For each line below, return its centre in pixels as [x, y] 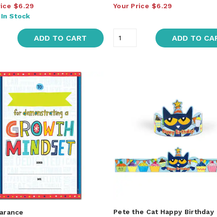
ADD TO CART [61, 38]
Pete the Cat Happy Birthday [164, 211]
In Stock [15, 16]
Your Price [131, 6]
